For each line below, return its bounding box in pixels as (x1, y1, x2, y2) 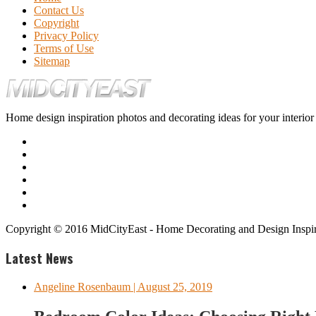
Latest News (6, 248, 73, 268)
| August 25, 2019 (130, 281, 212, 293)
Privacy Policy (34, 29, 99, 42)
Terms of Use (34, 42, 94, 54)
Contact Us (34, 4, 84, 16)
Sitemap (34, 54, 70, 67)
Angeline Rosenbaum (34, 281, 130, 293)
